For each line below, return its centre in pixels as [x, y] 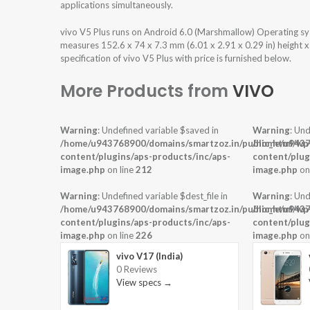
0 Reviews [137, 270]
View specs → [144, 283]
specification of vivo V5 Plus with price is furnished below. [176, 58]
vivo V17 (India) [149, 256]
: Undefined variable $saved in [158, 130]
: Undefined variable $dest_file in [163, 196]
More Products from [146, 91]
